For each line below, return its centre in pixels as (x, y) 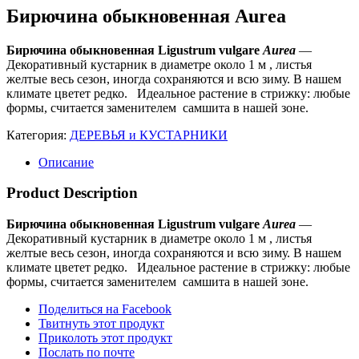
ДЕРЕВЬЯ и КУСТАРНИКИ (149, 135)
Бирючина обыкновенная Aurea (146, 16)
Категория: (38, 135)
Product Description (72, 193)
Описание (66, 162)
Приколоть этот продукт (105, 338)
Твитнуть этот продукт (101, 324)
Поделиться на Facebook (105, 309)
